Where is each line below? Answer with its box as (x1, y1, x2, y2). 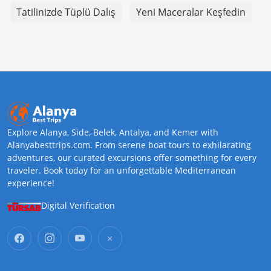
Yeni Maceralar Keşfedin (136, 5, 246, 19)
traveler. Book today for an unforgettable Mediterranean (7, 165, 236, 177)
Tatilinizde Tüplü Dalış (16, 5, 116, 19)
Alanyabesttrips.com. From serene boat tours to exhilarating (7, 139, 251, 151)
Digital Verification (41, 200, 115, 212)
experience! (7, 177, 54, 189)
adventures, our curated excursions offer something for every (7, 152, 256, 164)
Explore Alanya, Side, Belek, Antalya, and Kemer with (7, 126, 218, 139)
